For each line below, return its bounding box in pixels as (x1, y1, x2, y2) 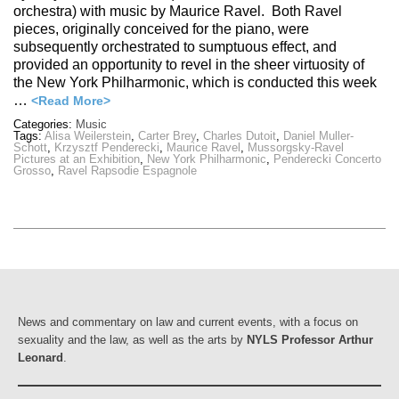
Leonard (18, 350, 63, 364)
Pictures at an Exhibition (13, 152, 140, 167)
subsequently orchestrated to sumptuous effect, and (13, 39, 337, 55)
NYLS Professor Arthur (247, 332, 373, 346)
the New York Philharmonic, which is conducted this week (13, 75, 377, 91)
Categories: (13, 118, 76, 132)
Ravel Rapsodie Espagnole (58, 164, 197, 178)
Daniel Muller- (283, 129, 354, 143)
